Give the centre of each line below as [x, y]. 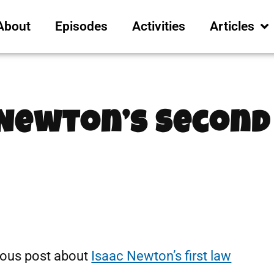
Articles [232, 27]
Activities [158, 27]
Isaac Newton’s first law [161, 256]
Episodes [81, 27]
